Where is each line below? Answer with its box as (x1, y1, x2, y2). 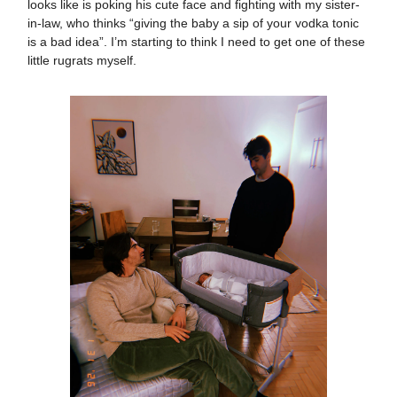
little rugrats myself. (27, 52, 136, 67)
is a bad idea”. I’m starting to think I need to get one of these (27, 34, 365, 49)
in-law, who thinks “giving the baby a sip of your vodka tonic (27, 15, 359, 30)
